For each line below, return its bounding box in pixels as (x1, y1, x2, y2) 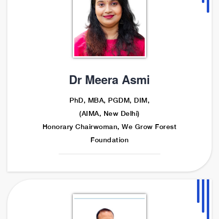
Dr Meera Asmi (69, 70, 150, 88)
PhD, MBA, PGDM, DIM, (69, 96, 150, 104)
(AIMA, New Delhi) (79, 109, 140, 117)
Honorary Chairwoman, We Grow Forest (42, 122, 177, 131)
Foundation (90, 135, 129, 144)
